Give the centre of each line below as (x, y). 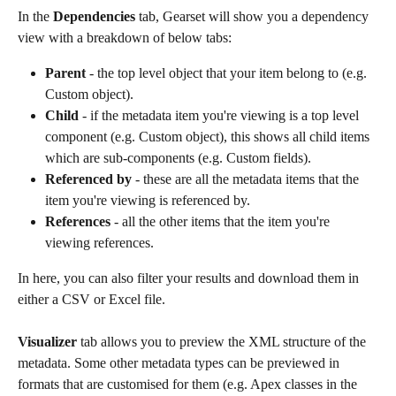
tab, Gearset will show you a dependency (254, 17)
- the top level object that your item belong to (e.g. (228, 73)
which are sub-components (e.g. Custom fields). (178, 158)
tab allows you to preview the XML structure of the (223, 342)
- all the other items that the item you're (222, 222)
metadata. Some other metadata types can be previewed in (180, 363)
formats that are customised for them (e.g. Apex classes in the (189, 385)
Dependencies (94, 17)
